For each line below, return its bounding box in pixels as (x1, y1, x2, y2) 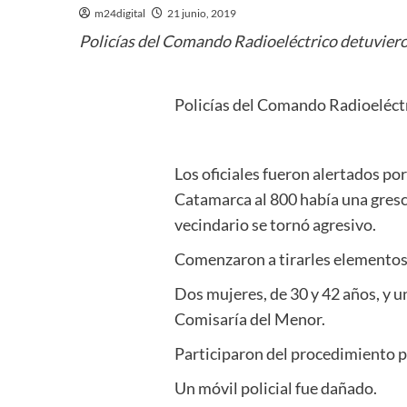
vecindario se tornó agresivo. (174, 213, 377, 234)
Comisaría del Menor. (174, 308, 326, 329)
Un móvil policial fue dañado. (174, 377, 378, 398)
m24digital (94, 5, 145, 20)
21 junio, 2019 (167, 5, 236, 20)
